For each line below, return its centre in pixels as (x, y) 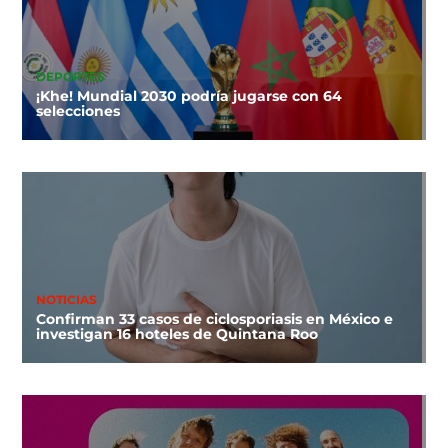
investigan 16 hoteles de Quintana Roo (176, 334)
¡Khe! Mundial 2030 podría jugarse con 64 (188, 96)
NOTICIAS (66, 300)
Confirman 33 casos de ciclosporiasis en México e (214, 319)
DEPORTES (70, 77)
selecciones (77, 111)
